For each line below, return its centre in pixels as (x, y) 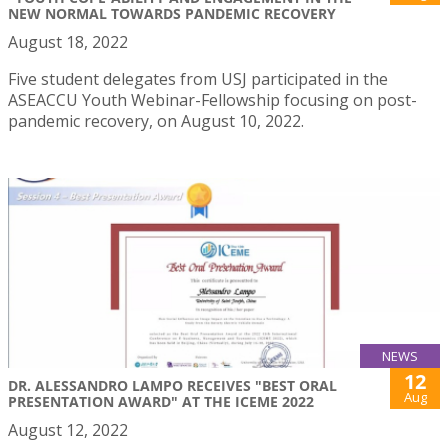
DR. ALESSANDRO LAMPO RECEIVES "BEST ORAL (172, 386)
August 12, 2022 (68, 430)
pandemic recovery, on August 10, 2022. (156, 120)
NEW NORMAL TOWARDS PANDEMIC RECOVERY (172, 13)
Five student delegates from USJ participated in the (198, 78)
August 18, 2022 (68, 41)
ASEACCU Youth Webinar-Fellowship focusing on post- (212, 99)
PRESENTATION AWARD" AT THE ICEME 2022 (161, 402)
